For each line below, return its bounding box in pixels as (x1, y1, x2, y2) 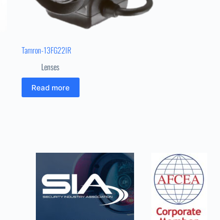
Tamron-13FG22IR (21, 44, 71, 56)
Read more (31, 82, 70, 92)
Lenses (41, 61, 59, 73)
